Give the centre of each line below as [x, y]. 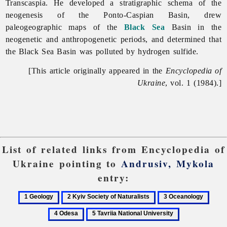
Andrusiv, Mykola [168, 164]
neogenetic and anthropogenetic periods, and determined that [113, 39]
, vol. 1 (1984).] [194, 83]
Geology [31, 207]
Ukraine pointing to [67, 164]
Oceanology [176, 207]
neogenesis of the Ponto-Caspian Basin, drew [113, 15]
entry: [113, 178]
